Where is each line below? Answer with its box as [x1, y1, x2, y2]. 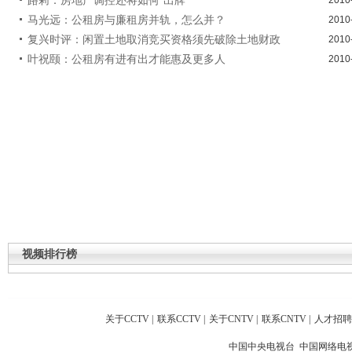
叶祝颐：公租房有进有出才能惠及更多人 [27, 52, 225, 65]
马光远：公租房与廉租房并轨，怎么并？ [27, 13, 225, 26]
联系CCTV [157, 313, 201, 324]
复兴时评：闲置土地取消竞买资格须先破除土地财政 [27, 32, 280, 46]
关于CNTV [209, 313, 254, 324]
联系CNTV [262, 313, 306, 324]
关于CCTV [105, 313, 149, 324]
